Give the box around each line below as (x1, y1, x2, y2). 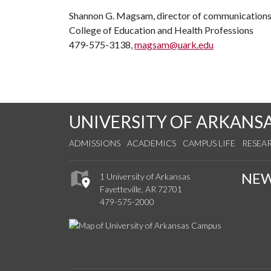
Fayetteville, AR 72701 (100, 184, 182, 195)
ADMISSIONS (69, 138, 120, 148)
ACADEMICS (127, 138, 176, 148)
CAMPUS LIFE (183, 138, 235, 148)
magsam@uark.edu (134, 39, 214, 50)
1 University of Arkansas (100, 171, 191, 182)
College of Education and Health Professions (69, 24, 253, 36)
